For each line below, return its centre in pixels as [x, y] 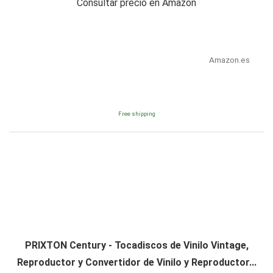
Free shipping [136, 114]
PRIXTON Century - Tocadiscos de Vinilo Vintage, [136, 246]
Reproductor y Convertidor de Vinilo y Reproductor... [136, 263]
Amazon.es [229, 60]
